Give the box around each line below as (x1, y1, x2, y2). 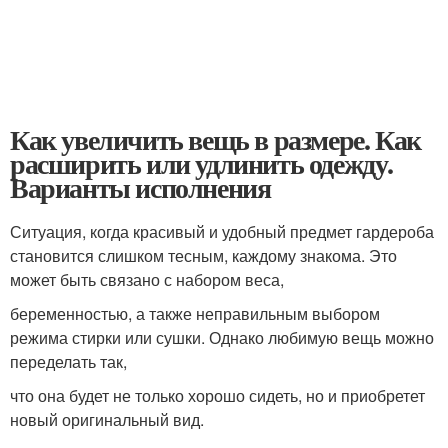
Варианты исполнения (10, 167, 271, 208)
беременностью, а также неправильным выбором (10, 302, 380, 325)
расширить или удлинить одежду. (10, 143, 394, 184)
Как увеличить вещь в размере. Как (10, 119, 421, 160)
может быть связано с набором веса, (10, 268, 284, 291)
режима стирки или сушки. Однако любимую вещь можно (10, 326, 434, 349)
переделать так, (10, 350, 127, 373)
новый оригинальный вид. (10, 408, 204, 431)
